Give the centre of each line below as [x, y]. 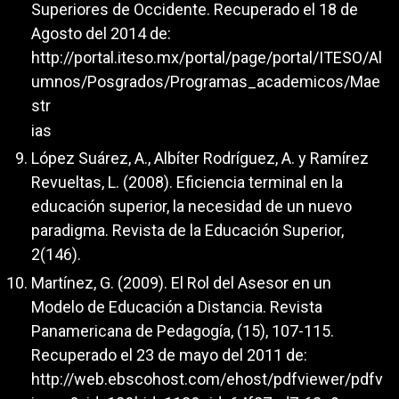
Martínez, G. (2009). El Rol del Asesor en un [181, 282]
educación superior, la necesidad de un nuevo [191, 207]
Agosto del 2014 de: [101, 33]
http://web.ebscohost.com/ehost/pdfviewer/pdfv [207, 379]
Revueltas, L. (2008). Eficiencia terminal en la [187, 183]
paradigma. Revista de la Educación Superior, [187, 231]
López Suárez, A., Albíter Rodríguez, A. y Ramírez [200, 159]
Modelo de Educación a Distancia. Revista [177, 306]
